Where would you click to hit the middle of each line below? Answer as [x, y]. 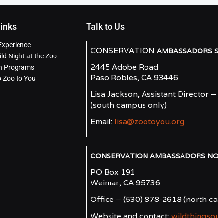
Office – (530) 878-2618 [136, 200]
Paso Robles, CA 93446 [134, 78]
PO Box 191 [113, 172]
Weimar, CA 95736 [125, 183]
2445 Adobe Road [124, 67]
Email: [102, 122]
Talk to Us [105, 27]
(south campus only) [128, 105]
